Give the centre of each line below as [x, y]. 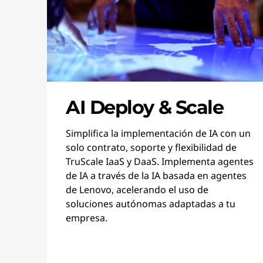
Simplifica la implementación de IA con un [158, 133]
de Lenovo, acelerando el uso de [137, 190]
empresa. [87, 218]
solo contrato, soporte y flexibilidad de [151, 147]
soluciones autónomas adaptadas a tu [151, 204]
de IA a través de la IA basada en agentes [156, 176]
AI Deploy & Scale [145, 107]
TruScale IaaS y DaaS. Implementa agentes [160, 161]
